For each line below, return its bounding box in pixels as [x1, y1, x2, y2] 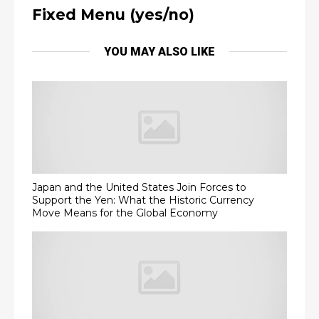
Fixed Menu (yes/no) [32, 6, 194, 23]
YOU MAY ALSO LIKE [104, 45, 215, 58]
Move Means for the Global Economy [32, 206, 218, 219]
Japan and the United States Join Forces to [32, 180, 246, 194]
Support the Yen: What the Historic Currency [32, 193, 254, 206]
